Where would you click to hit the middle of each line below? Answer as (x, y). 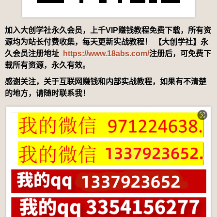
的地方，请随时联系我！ (47, 93)
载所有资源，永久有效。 (47, 65)
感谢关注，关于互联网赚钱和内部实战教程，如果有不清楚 (106, 82)
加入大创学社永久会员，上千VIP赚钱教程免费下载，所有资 (108, 31)
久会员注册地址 (34, 54)
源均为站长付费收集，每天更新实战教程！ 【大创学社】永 (107, 42)
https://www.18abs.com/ (106, 54)
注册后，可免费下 (180, 54)
